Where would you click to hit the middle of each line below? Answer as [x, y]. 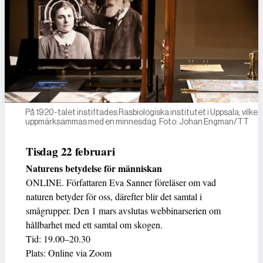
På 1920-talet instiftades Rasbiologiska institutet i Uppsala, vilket [143, 112]
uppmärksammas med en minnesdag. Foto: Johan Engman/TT [137, 121]
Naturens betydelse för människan [94, 168]
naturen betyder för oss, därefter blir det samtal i [114, 196]
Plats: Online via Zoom [69, 252]
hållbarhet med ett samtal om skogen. [94, 224]
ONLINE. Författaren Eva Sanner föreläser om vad [121, 182]
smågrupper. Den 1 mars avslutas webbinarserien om [123, 210]
